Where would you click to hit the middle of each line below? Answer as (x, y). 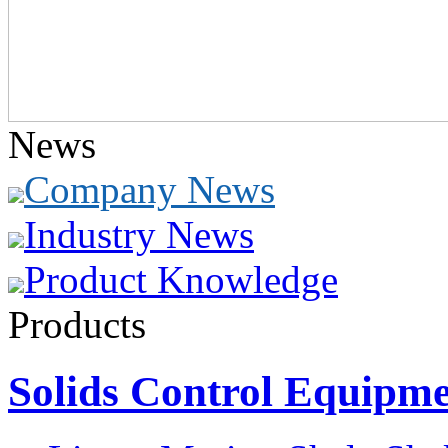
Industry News (139, 234)
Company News (149, 189)
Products (77, 324)
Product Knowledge (181, 279)
